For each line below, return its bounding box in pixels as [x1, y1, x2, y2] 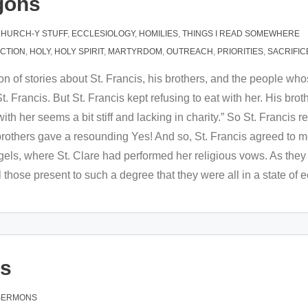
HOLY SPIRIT [54, 47, 104, 56]
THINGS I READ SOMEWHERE [182, 29, 300, 38]
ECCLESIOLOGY [71, 29, 135, 38]
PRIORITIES [217, 47, 263, 56]
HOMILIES [139, 29, 178, 38]
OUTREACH [166, 47, 213, 56]
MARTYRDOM [108, 47, 162, 56]
